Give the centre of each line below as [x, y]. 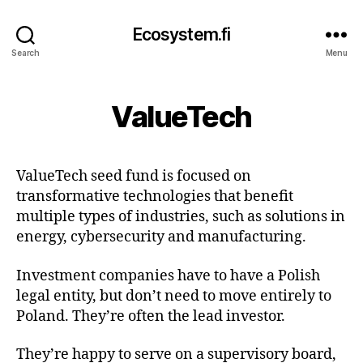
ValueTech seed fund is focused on [134, 176]
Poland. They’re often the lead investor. [151, 316]
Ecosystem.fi [181, 34]
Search [26, 52]
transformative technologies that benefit [155, 196]
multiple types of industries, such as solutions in [181, 217]
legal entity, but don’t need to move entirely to [174, 296]
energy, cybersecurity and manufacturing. [161, 237]
